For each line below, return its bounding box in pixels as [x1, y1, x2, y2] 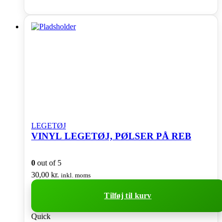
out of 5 [35, 158, 61, 167]
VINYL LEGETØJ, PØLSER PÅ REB [31, 131, 191, 142]
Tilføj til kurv [104, 191, 152, 200]
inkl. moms [61, 171, 91, 179]
